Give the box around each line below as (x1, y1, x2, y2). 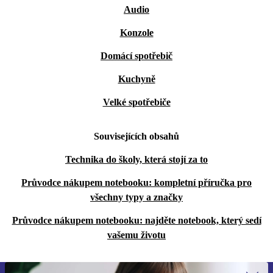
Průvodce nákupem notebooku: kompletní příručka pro (21, 177, 252, 188)
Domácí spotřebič (101, 51, 172, 61)
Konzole (119, 27, 154, 38)
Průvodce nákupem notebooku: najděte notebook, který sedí (12, 215, 261, 225)
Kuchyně (118, 74, 155, 84)
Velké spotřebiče (102, 97, 171, 107)
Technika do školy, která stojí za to (65, 154, 208, 165)
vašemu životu (107, 230, 166, 240)
